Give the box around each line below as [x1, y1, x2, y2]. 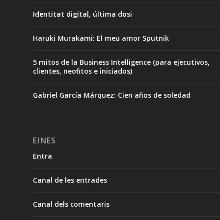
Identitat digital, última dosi [33, 9, 133, 19]
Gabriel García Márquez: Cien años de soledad [33, 90, 191, 100]
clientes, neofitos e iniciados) [33, 66, 133, 76]
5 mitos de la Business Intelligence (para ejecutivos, [33, 57, 210, 67]
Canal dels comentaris [33, 199, 110, 209]
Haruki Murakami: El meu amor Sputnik [33, 33, 169, 43]
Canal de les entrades [33, 175, 108, 185]
